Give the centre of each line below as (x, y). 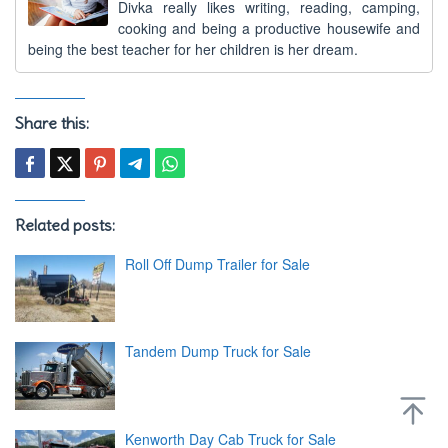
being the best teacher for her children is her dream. (193, 48)
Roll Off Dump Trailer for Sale (217, 263)
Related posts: (65, 224)
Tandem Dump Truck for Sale (218, 351)
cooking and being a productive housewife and (269, 27)
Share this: (52, 122)
